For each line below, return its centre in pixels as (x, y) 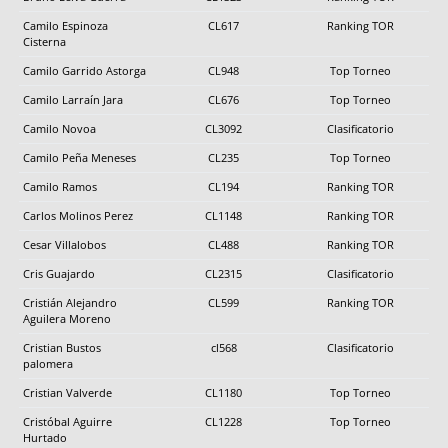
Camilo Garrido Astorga (84, 70)
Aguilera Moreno (67, 318)
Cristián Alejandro (70, 302)
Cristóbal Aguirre (67, 421)
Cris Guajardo (59, 273)
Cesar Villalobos (64, 244)
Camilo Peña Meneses (79, 157)
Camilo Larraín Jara (73, 99)
